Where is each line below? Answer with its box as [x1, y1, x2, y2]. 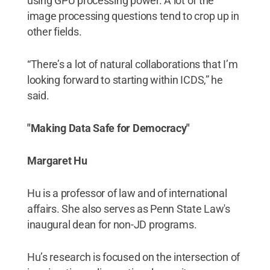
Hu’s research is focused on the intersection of [27, 250, 240, 263]
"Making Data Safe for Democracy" [27, 121, 190, 134]
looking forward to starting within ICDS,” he [27, 73, 223, 86]
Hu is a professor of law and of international [27, 186, 227, 199]
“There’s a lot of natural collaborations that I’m [27, 57, 238, 71]
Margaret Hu [27, 154, 87, 167]
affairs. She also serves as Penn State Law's [27, 202, 230, 215]
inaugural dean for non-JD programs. [27, 218, 197, 231]
